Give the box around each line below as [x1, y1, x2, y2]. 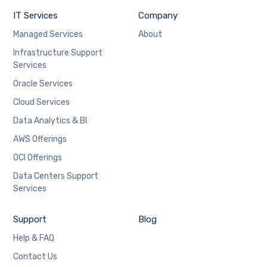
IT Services [13, 10, 58, 21]
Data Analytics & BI [13, 115, 88, 126]
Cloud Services [13, 97, 70, 107]
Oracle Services [13, 78, 73, 89]
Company [138, 10, 178, 21]
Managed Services [13, 29, 83, 39]
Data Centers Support [13, 170, 99, 181]
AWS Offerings [13, 133, 67, 144]
